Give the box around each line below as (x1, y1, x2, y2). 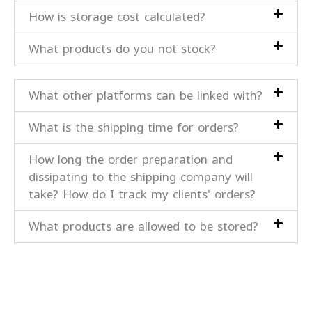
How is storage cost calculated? (49, 5, 226, 28)
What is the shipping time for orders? (49, 116, 260, 139)
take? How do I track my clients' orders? (49, 182, 276, 205)
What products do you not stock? (49, 37, 237, 60)
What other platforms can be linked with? (49, 84, 283, 107)
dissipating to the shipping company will (49, 165, 274, 188)
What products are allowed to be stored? (49, 214, 279, 237)
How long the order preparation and (49, 148, 253, 171)
